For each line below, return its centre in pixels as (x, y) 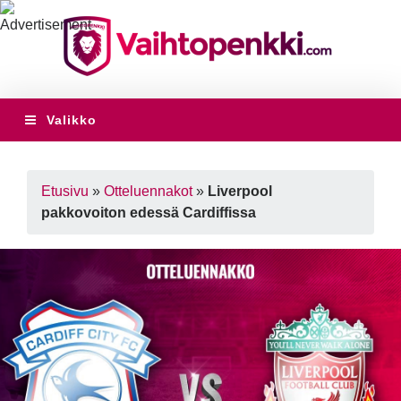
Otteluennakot (148, 192)
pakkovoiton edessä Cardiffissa (149, 213)
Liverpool (240, 192)
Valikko (71, 120)
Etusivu (65, 192)
